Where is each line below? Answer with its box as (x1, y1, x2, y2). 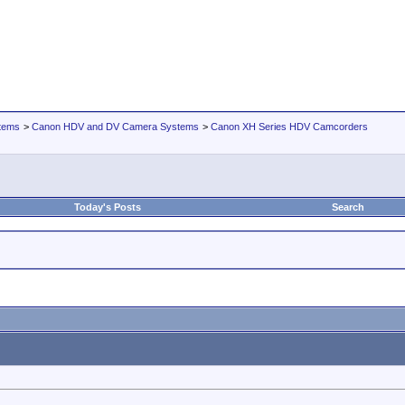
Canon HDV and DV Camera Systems (32, 121, 199, 132)
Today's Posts (74, 202, 141, 212)
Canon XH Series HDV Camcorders (211, 121, 368, 132)
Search (332, 202, 364, 212)
